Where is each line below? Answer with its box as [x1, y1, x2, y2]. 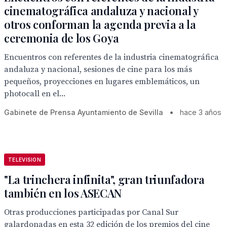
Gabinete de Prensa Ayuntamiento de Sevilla [4, 108, 163, 117]
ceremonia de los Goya [4, 30, 120, 46]
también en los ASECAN [4, 185, 122, 201]
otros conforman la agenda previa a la [4, 17, 196, 32]
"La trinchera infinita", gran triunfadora [4, 172, 205, 187]
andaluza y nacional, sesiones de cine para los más [4, 64, 192, 74]
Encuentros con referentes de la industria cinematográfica [4, 52, 219, 62]
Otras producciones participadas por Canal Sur [4, 207, 178, 217]
